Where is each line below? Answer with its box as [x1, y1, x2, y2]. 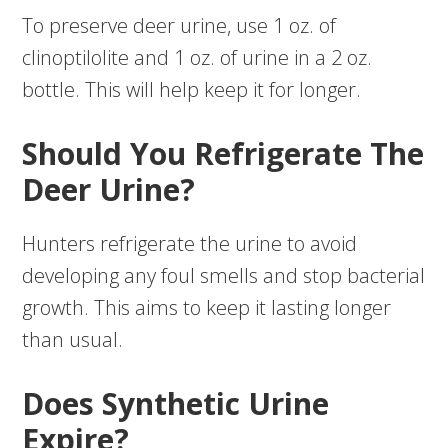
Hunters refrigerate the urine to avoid [22, 230, 358, 258]
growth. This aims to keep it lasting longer [22, 294, 392, 322]
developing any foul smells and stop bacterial [22, 262, 426, 290]
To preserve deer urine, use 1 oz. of [22, 12, 337, 40]
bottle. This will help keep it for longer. [22, 76, 367, 104]
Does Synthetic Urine [22, 383, 330, 425]
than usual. [22, 326, 129, 354]
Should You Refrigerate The [22, 133, 425, 175]
